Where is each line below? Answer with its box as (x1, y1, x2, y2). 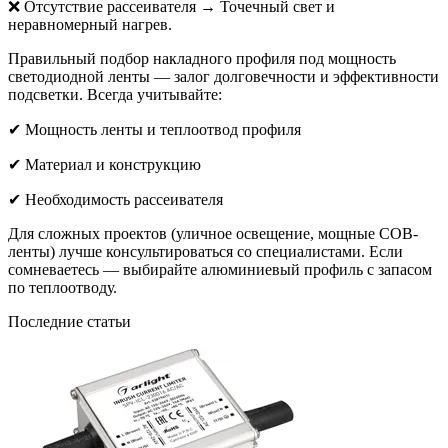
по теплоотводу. (8, 278, 117, 296)
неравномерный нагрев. (8, 15, 172, 33)
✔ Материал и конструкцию (8, 155, 201, 173)
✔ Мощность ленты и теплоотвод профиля (8, 120, 301, 138)
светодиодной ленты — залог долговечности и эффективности (8, 67, 439, 85)
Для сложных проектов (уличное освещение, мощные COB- (8, 224, 418, 242)
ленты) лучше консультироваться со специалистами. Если (8, 242, 403, 260)
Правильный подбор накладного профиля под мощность (8, 49, 396, 67)
